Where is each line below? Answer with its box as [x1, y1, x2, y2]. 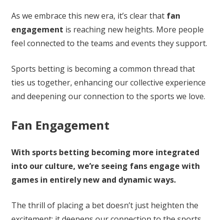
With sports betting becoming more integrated [11, 147, 199, 158]
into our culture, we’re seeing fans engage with [11, 161, 200, 172]
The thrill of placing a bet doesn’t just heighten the [11, 200, 198, 211]
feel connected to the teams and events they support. [11, 38, 207, 49]
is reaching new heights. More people [63, 24, 204, 35]
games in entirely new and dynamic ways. [11, 174, 176, 186]
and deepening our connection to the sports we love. [11, 91, 205, 102]
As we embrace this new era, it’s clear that [11, 10, 166, 22]
